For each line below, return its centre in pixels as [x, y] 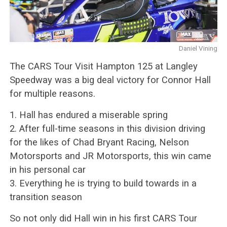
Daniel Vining [198, 48]
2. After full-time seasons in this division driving [107, 128]
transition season [46, 197]
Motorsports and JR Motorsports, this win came [110, 156]
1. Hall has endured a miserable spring [88, 115]
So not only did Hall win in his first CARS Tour [103, 218]
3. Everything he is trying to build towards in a [103, 183]
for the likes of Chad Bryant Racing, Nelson [99, 142]
